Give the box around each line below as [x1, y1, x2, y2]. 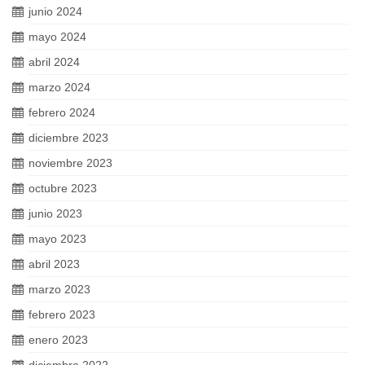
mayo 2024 [29, 29, 86, 43]
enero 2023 [29, 332, 88, 346]
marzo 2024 [29, 80, 90, 94]
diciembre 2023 [29, 130, 108, 144]
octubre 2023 [29, 181, 97, 195]
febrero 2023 [29, 307, 95, 321]
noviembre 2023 [29, 156, 112, 169]
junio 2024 [29, 4, 82, 18]
